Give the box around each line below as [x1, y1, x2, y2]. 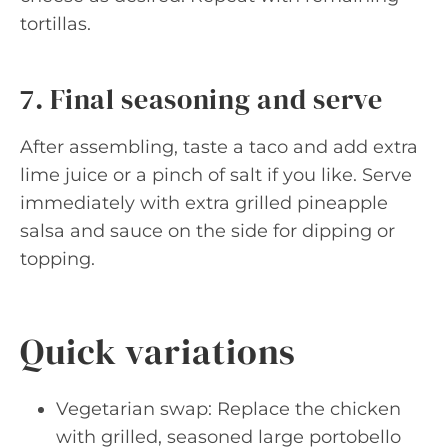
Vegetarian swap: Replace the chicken [56, 398, 401, 420]
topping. [20, 248, 95, 270]
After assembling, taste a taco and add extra [20, 136, 418, 158]
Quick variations [20, 327, 297, 376]
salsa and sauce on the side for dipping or [20, 220, 395, 242]
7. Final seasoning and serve [20, 80, 383, 118]
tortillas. [20, 13, 91, 35]
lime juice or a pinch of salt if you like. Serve [20, 164, 412, 186]
